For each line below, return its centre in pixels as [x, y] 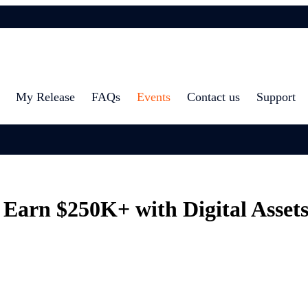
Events [154, 97]
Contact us [213, 97]
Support [276, 97]
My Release [45, 97]
